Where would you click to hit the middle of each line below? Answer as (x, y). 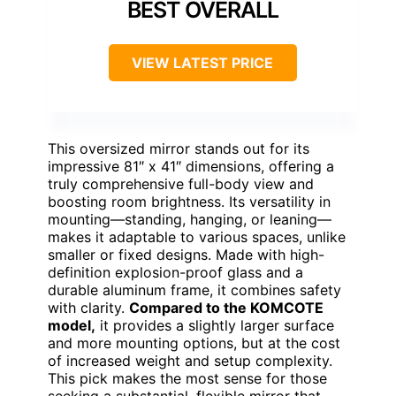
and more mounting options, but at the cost (194, 343)
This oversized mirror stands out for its (179, 149)
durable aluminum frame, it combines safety (194, 290)
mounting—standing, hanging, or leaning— (190, 220)
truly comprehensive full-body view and (181, 184)
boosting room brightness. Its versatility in (189, 202)
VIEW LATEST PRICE (202, 63)
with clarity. (88, 308)
